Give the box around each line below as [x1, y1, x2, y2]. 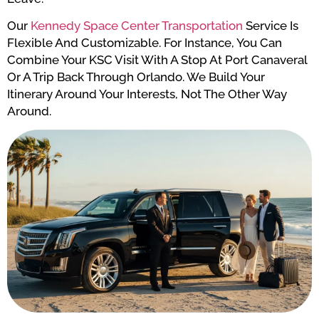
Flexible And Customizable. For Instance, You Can [7, 35, 282, 50]
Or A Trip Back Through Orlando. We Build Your [7, 69, 265, 84]
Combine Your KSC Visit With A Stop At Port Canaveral [7, 52, 307, 67]
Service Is [243, 18, 298, 33]
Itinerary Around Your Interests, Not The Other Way [7, 86, 287, 101]
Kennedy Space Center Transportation [31, 18, 243, 33]
